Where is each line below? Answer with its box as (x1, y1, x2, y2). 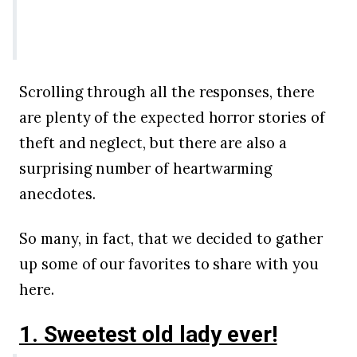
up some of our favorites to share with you (19, 254, 319, 274)
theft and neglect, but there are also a (19, 133, 287, 153)
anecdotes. (19, 184, 96, 204)
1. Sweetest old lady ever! (19, 321, 277, 348)
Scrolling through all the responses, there (19, 82, 315, 102)
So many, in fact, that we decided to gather (19, 229, 323, 249)
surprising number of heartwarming (19, 159, 273, 178)
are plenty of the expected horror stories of (19, 108, 325, 127)
